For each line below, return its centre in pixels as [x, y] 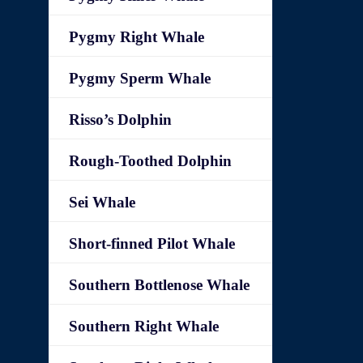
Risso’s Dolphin [121, 120]
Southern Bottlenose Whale [160, 285]
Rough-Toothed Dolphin [151, 161]
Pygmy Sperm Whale [140, 78]
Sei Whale [102, 202]
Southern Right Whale [144, 326]
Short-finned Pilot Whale [152, 243]
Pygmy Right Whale [137, 37]
